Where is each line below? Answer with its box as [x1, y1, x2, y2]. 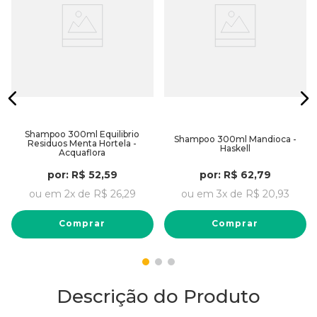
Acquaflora [59, 147, 105, 158]
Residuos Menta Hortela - [28, 138, 137, 149]
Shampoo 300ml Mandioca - [173, 133, 296, 144]
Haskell [219, 142, 250, 154]
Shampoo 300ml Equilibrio [25, 129, 139, 139]
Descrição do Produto [57, 285, 260, 308]
